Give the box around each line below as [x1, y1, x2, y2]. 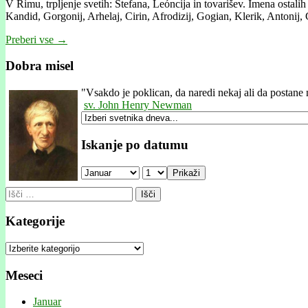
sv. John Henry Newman [84, 99, 192, 111]
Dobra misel [5, 58, 74, 74]
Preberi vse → [5, 33, 67, 45]
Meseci [5, 267, 43, 283]
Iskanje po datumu [81, 137, 188, 152]
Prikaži [173, 167, 200, 178]
